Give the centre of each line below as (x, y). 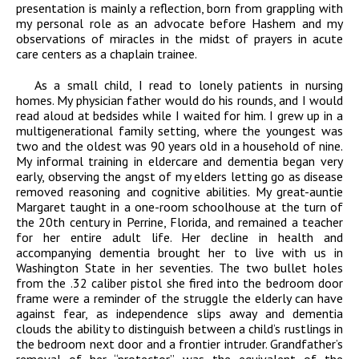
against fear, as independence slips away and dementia (179, 314)
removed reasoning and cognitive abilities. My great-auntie (179, 192)
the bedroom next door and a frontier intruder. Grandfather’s (179, 344)
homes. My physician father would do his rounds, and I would (179, 101)
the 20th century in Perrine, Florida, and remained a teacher (179, 222)
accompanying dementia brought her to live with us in (179, 253)
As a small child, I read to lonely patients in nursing (189, 85)
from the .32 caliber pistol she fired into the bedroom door (179, 283)
